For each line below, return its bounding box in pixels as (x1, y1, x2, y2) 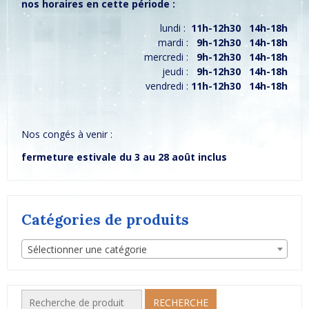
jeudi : (162, 65, 197, 79)
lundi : (160, 21, 191, 35)
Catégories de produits (21, 210, 189, 229)
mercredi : (144, 50, 197, 64)
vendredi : (146, 79, 191, 93)
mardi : (158, 36, 197, 50)
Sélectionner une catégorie (28, 243, 147, 257)
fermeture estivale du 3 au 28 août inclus (21, 150, 227, 164)
